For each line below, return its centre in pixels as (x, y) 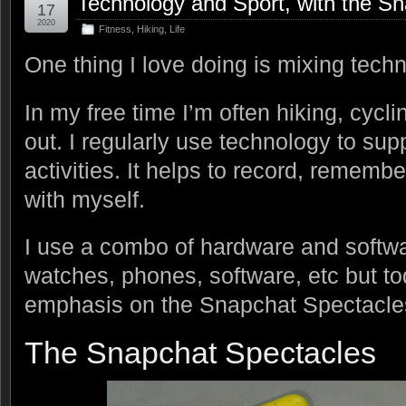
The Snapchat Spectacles (200, 353)
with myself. (85, 199)
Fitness (115, 29)
